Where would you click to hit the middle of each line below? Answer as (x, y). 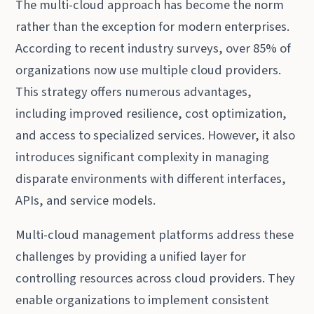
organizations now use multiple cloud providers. (149, 70)
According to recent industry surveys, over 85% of (153, 49)
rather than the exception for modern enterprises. (153, 27)
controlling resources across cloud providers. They (156, 278)
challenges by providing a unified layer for (131, 256)
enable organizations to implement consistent (143, 300)
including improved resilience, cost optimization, (151, 114)
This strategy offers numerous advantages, (134, 92)
